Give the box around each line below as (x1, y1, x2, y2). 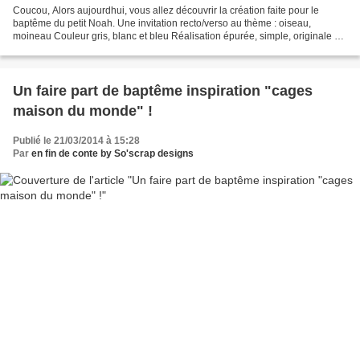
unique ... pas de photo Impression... (13, 43, 170, 55)
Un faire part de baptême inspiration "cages (13, 83, 313, 100)
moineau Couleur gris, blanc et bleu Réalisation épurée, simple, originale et (13, 31, 342, 43)
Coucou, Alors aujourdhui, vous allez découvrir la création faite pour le (13, 5, 319, 17)
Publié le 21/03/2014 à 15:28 (13, 135, 140, 147)
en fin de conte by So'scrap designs (31, 148, 194, 160)
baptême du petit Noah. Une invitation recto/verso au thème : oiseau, (13, 18, 311, 30)
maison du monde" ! (13, 103, 153, 120)
